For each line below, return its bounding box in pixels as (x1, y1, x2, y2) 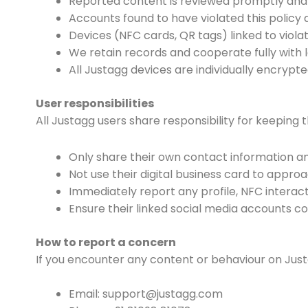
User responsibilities (36, 96, 154, 111)
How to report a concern (36, 234, 176, 250)
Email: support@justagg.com (69, 286, 223, 302)
